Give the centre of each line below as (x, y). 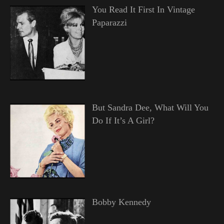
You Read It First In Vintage (143, 9)
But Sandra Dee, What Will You (150, 107)
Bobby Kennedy (121, 202)
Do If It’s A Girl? (123, 120)
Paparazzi (109, 22)
